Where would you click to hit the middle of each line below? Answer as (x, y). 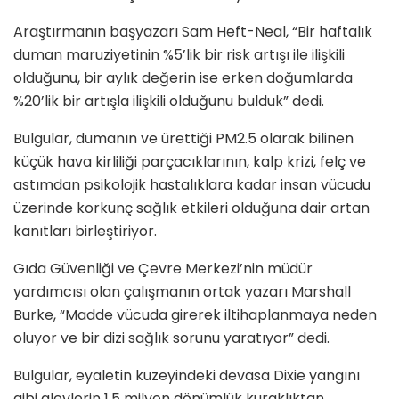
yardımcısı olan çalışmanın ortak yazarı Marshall (182, 291)
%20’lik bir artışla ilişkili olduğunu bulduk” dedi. (169, 101)
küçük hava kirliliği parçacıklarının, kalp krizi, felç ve (190, 161)
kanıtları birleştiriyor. (85, 231)
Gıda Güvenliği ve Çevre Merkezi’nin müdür (163, 268)
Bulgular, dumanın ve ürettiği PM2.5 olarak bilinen (183, 138)
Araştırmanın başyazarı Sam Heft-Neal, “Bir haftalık (193, 31)
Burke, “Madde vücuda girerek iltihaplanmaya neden (195, 314)
